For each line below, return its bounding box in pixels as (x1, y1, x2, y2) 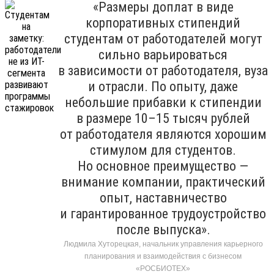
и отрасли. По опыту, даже (88, 78, 238, 94)
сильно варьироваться (98, 46, 228, 62)
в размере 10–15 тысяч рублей (76, 110, 250, 126)
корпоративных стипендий (86, 15, 240, 31)
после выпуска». (116, 221, 210, 237)
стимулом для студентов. (90, 142, 236, 158)
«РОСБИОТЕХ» (136, 264, 190, 273)
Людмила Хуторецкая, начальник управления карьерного (63, 239, 263, 248)
